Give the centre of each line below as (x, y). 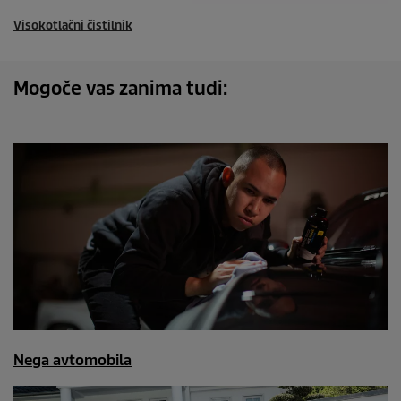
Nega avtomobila (73, 360)
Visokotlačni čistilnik (73, 26)
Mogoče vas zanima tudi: (120, 89)
